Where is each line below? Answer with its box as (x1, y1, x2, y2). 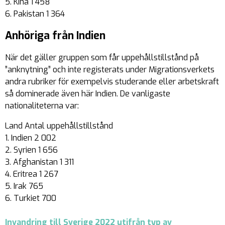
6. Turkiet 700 (5, 193, 56, 204)
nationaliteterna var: (5, 100, 79, 111)
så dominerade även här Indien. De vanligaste (5, 88, 170, 99)
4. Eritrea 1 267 (5, 169, 58, 180)
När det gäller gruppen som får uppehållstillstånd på (5, 52, 199, 63)
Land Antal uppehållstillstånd (5, 121, 113, 132)
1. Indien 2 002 (5, 133, 56, 144)
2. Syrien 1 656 (5, 145, 58, 156)
